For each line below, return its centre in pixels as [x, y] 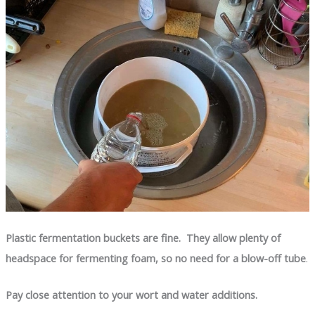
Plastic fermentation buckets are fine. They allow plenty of [143, 237]
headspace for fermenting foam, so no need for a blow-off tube [155, 258]
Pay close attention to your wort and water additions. [133, 295]
